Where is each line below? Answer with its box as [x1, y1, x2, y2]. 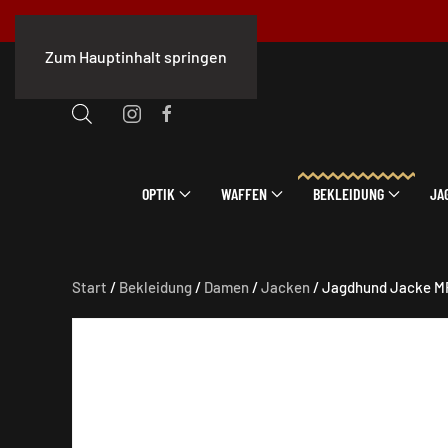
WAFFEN [221, 183, 267, 203]
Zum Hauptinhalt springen [45, 47, 227, 66]
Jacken [261, 278, 310, 296]
